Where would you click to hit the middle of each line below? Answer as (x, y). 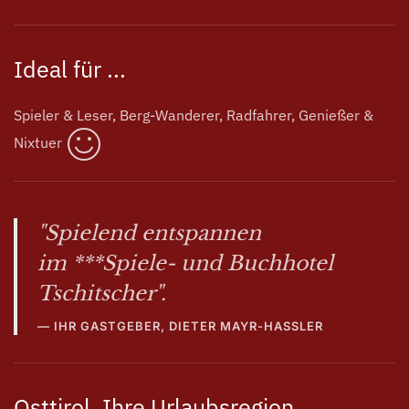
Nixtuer (40, 142)
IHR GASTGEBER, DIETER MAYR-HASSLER (189, 325)
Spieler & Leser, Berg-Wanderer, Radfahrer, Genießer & (194, 115)
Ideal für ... (70, 68)
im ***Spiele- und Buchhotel (186, 263)
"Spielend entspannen (150, 233)
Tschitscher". (102, 293)
